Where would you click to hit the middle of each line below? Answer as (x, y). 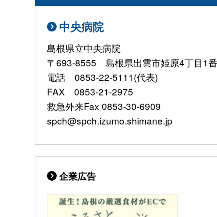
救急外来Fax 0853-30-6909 (104, 106)
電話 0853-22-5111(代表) (102, 77)
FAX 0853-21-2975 (90, 92)
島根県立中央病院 (84, 48)
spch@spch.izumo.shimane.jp (110, 121)
